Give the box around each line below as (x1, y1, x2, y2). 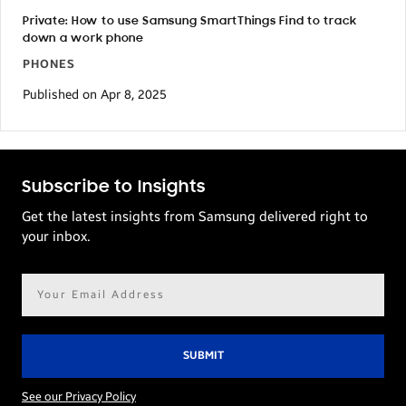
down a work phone (23, 33, 144, 45)
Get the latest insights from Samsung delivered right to (22, 208, 368, 226)
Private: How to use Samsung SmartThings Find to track (23, 15, 357, 28)
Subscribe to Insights (22, 179, 206, 198)
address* (21, 296, 78, 314)
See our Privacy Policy (22, 389, 136, 404)
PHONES (23, 57, 75, 72)
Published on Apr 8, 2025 (23, 86, 167, 102)
